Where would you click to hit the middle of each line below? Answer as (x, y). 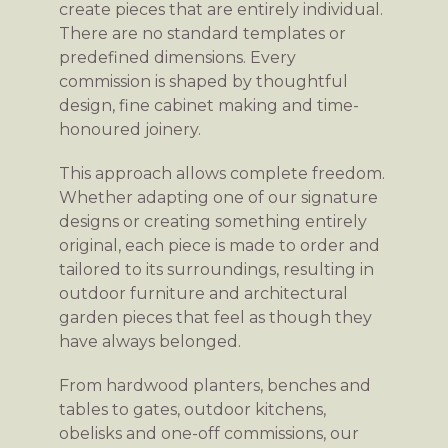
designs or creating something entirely (213, 221)
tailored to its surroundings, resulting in (216, 269)
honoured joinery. (130, 129)
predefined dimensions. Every (177, 57)
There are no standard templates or (202, 33)
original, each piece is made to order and (219, 245)
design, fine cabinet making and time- (209, 105)
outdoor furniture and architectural (203, 293)
